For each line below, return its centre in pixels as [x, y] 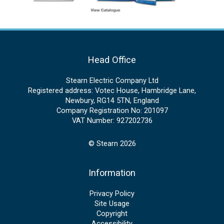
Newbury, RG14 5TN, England [112, 101]
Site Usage [112, 204]
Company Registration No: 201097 [112, 111]
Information [112, 173]
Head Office [112, 59]
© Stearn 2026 [112, 143]
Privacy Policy [112, 194]
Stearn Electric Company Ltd [112, 81]
